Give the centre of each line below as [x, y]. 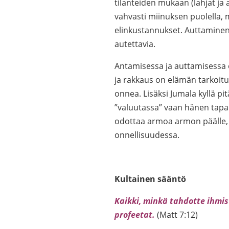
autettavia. [135, 44]
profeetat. [135, 215]
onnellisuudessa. [147, 135]
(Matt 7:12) [177, 215]
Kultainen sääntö [150, 179]
